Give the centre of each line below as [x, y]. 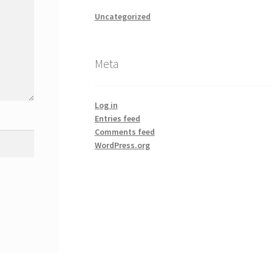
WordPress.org [122, 145]
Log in [106, 105]
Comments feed [124, 131]
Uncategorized [122, 17]
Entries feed [117, 118]
